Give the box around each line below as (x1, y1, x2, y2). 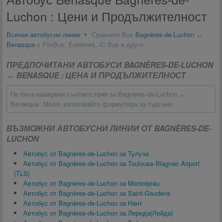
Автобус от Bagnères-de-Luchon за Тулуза (23, 149, 149, 158)
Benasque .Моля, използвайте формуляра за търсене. (10, 99, 174, 109)
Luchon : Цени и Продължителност (6, 7, 207, 25)
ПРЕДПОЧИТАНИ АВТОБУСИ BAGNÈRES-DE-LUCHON (6, 59, 213, 70)
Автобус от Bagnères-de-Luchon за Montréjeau (23, 178, 160, 188)
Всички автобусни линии (6, 30, 80, 39)
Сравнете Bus (92, 30, 135, 39)
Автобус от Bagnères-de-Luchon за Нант (23, 198, 142, 208)
